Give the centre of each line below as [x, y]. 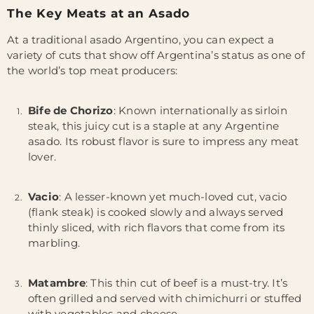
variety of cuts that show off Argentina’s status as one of [156, 55]
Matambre [57, 283]
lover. [42, 157]
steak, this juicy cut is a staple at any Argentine [153, 126]
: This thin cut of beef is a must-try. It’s [186, 283]
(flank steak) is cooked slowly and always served [156, 212]
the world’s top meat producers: [93, 70]
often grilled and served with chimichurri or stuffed [165, 298]
